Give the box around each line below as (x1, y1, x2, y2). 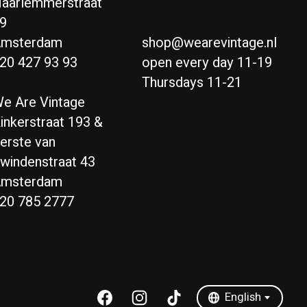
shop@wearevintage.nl (141, 33, 277, 53)
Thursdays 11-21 (141, 73, 242, 93)
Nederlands (154, 236, 210, 254)
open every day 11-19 (141, 53, 272, 73)
